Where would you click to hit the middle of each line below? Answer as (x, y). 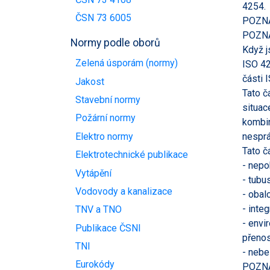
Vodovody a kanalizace (124, 191)
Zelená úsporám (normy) (127, 63)
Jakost (90, 81)
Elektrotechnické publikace (132, 155)
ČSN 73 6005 (103, 17)
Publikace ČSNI (108, 228)
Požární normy (105, 118)
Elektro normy (104, 136)
